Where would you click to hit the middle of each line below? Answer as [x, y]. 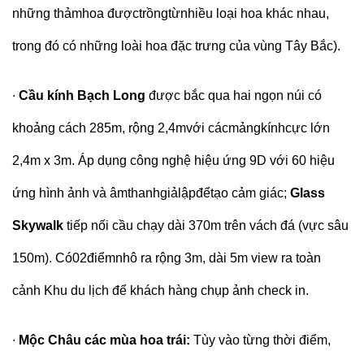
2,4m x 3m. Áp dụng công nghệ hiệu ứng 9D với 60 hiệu [173, 160]
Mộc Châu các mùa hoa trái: [106, 340]
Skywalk [38, 225]
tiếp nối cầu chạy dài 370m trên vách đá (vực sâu [208, 225]
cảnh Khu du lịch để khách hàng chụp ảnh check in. [162, 290]
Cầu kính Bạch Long [82, 95]
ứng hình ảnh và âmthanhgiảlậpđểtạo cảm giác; [151, 193]
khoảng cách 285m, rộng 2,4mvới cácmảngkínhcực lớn [171, 128]
